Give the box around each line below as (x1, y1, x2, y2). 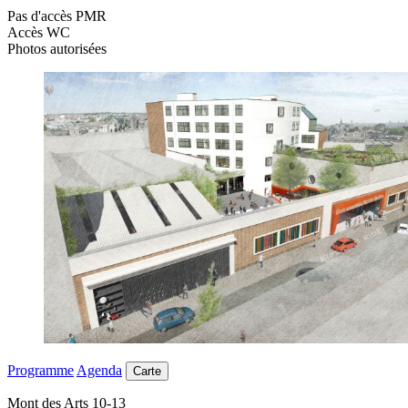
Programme (7, 362, 74, 379)
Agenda (76, 362, 122, 379)
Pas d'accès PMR (7, 8, 107, 24)
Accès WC (7, 25, 70, 40)
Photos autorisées (7, 41, 107, 56)
